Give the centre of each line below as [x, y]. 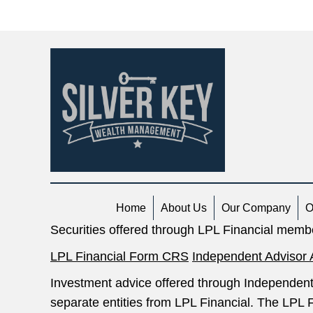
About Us [184, 208]
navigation [98, 26]
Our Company [256, 208]
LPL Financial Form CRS [119, 257]
